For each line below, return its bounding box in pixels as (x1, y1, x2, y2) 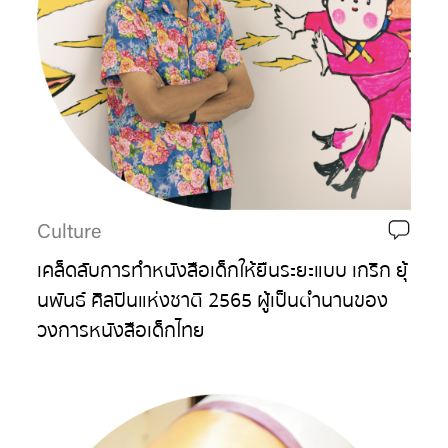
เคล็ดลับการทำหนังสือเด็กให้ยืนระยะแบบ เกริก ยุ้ (37, 254, 409, 286)
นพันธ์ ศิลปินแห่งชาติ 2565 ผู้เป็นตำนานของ (37, 284, 389, 316)
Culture (37, 222, 102, 243)
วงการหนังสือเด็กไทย (37, 314, 206, 346)
